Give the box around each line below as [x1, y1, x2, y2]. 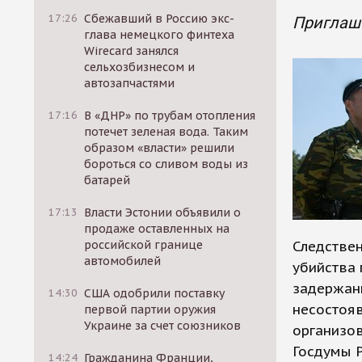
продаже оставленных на [84, 221, 230, 236]
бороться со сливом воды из [84, 157, 249, 171]
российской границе [84, 238, 204, 252]
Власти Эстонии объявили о [84, 205, 242, 220]
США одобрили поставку [84, 286, 225, 301]
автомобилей [84, 254, 162, 268]
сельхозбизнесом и [84, 60, 196, 74]
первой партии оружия [84, 302, 217, 317]
